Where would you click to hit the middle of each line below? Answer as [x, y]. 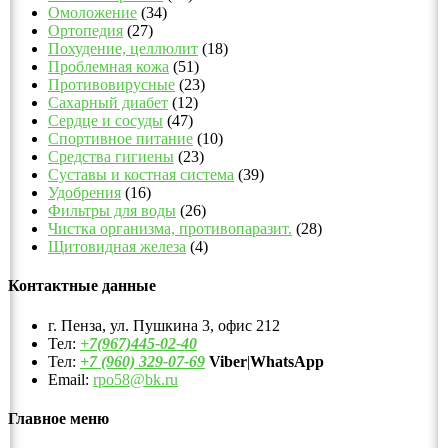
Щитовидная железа [117, 246]
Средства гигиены [111, 156]
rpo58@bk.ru [135, 379]
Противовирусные [111, 84]
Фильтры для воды [112, 210]
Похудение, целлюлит [123, 48]
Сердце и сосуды [105, 120]
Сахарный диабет [108, 102]
